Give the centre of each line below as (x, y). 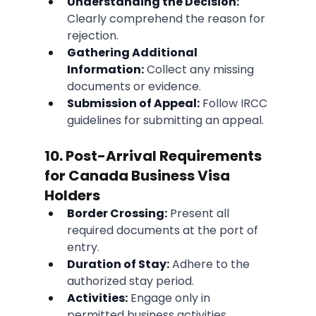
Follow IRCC (235, 104)
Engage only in (170, 298)
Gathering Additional (133, 53)
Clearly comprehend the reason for (167, 19)
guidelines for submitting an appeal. (165, 121)
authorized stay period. (130, 281)
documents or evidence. (134, 87)
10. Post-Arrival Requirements (154, 156)
